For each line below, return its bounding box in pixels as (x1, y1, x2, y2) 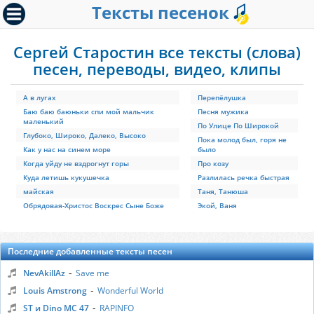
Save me (76, 267, 109, 279)
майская (23, 186, 54, 196)
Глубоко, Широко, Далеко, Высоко (23, 130, 146, 140)
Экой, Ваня (198, 200, 237, 210)
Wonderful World (97, 285, 163, 296)
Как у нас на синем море (23, 144, 111, 154)
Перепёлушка (198, 93, 246, 102)
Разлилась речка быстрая (198, 172, 289, 182)
